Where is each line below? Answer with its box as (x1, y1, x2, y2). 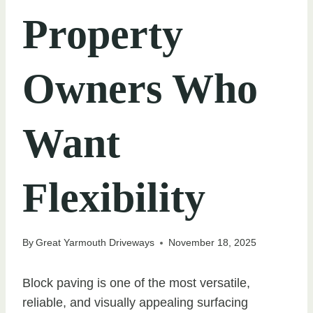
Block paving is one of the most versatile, (22, 276, 250, 291)
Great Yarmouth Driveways (36, 237, 155, 249)
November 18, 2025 (168, 237, 257, 249)
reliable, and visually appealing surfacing (22, 296, 248, 310)
